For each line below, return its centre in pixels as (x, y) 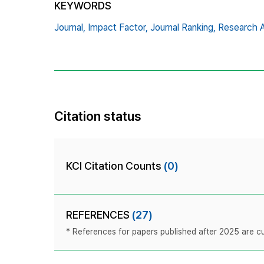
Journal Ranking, (183, 27)
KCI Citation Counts (115, 166)
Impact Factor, (118, 27)
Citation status (98, 116)
